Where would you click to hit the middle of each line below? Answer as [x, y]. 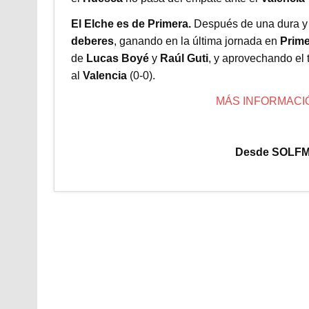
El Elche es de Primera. [132, 23]
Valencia [104, 75]
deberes [92, 41]
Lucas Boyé [117, 58]
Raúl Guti [184, 58]
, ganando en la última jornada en [197, 41]
